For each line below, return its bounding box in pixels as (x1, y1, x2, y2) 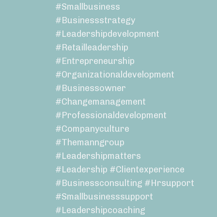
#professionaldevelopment (55, 110, 167, 121)
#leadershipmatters (55, 151, 141, 162)
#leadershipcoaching (55, 205, 145, 216)
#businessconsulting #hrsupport (55, 178, 194, 189)
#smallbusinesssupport (55, 191, 153, 202)
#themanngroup (55, 137, 124, 148)
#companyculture (55, 124, 129, 135)
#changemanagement (55, 96, 146, 108)
